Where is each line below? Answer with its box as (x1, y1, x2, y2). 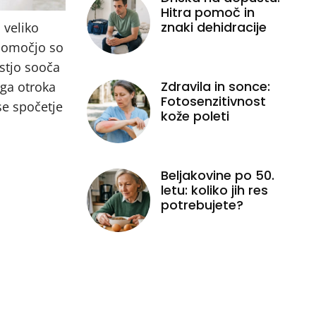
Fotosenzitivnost (160, 92, 266, 110)
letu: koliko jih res (160, 181, 268, 199)
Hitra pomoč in (160, 3, 255, 21)
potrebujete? (160, 195, 243, 214)
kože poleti (160, 107, 229, 125)
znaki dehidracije (160, 18, 267, 36)
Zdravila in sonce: (160, 77, 270, 95)
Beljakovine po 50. (160, 166, 274, 184)
